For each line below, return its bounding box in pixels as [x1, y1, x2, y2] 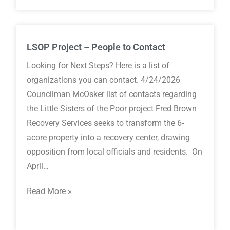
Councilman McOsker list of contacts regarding [27, 89, 197, 100]
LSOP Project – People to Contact [27, 42, 166, 53]
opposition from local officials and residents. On [27, 147, 203, 157]
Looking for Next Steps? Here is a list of [27, 61, 170, 71]
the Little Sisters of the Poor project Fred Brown [27, 104, 197, 114]
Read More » [27, 186, 72, 197]
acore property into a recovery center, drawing [27, 132, 190, 143]
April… [27, 161, 49, 171]
